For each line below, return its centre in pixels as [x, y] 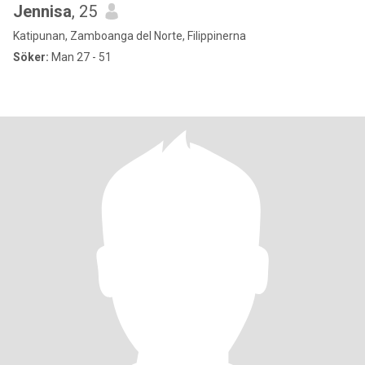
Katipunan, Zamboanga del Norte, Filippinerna [130, 36]
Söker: [31, 57]
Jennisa [42, 11]
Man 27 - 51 [80, 57]
